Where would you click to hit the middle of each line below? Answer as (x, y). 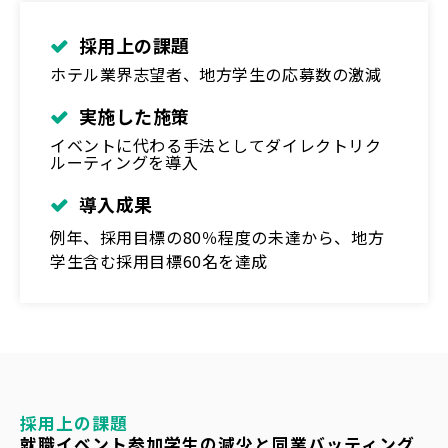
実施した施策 (134, 115)
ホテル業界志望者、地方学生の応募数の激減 (216, 73)
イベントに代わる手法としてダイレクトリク (216, 144)
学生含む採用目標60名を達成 (159, 260)
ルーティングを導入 (124, 161)
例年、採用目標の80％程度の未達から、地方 (217, 236)
